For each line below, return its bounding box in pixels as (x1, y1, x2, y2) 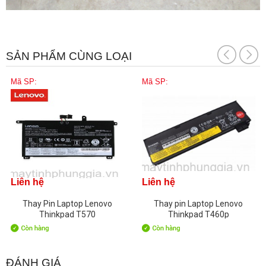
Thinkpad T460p (167, 209, 229, 219)
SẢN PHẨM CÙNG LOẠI (6, 49, 132, 62)
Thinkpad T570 (39, 209, 96, 219)
